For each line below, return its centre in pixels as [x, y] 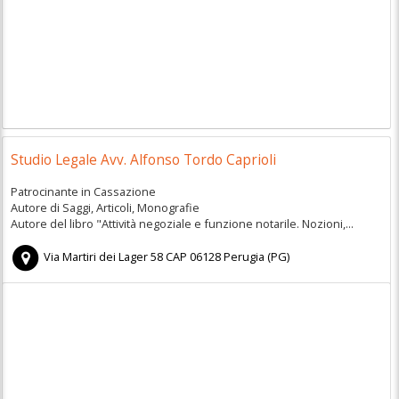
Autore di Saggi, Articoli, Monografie [105, 207]
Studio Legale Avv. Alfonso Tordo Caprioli [143, 160]
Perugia [244, 257]
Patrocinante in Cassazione [83, 191]
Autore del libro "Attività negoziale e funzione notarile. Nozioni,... [182, 223]
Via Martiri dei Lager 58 [104, 257]
